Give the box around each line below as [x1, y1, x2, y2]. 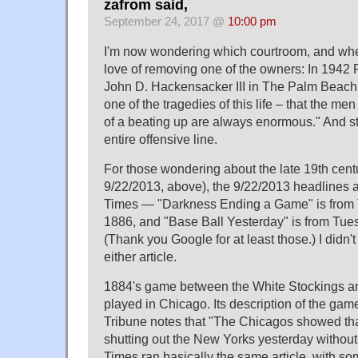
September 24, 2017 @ [104, 14, 228, 28]
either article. [104, 249, 177, 264]
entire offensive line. [104, 131, 217, 146]
